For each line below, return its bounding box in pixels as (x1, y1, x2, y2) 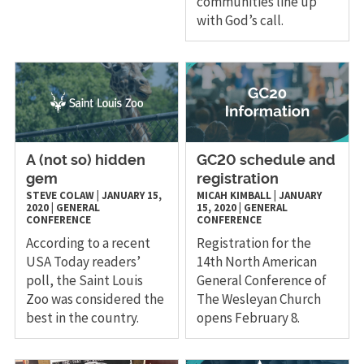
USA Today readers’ (25, 253, 141, 271)
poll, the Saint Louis (25, 271, 143, 290)
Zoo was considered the (25, 290, 164, 309)
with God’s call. (197, 11, 287, 30)
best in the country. (25, 309, 139, 327)
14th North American (197, 253, 318, 271)
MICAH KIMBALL (197, 188, 272, 203)
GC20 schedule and (197, 154, 336, 169)
